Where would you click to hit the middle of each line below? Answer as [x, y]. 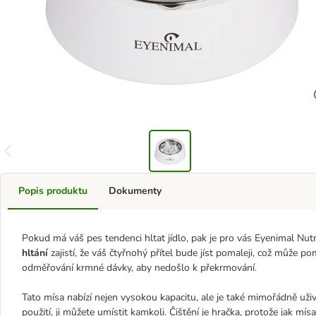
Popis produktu [53, 191]
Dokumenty [135, 191]
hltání [36, 253]
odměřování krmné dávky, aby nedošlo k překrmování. [139, 268]
